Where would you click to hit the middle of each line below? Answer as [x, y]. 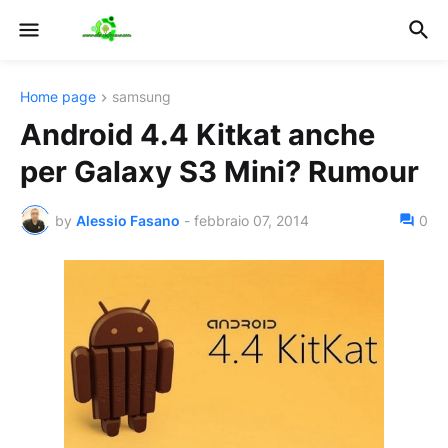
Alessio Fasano [128, 220]
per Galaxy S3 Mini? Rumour [219, 172]
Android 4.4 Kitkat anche [197, 135]
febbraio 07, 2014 [251, 220]
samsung [141, 96]
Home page [58, 96]
